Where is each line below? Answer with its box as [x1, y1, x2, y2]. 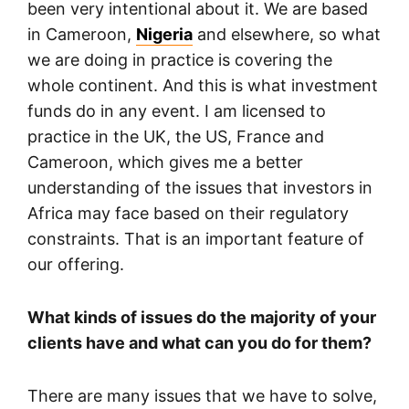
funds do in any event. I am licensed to [27, 100, 326, 121]
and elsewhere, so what [193, 24, 381, 44]
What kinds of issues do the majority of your [27, 307, 376, 327]
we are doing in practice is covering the [27, 49, 332, 69]
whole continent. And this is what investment [27, 75, 378, 95]
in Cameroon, [27, 24, 136, 44]
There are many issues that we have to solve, [27, 385, 377, 405]
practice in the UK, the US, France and [27, 126, 324, 146]
